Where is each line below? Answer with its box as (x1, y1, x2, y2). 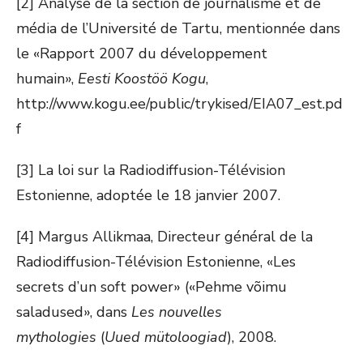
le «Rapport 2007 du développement (16, 44, 267, 63)
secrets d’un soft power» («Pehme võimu (16, 277, 287, 297)
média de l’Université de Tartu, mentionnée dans (16, 19, 340, 38)
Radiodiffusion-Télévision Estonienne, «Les (16, 252, 296, 271)
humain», (16, 69, 78, 88)
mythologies (16, 327, 96, 347)
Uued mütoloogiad (105, 327, 227, 347)
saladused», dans (16, 302, 131, 322)
